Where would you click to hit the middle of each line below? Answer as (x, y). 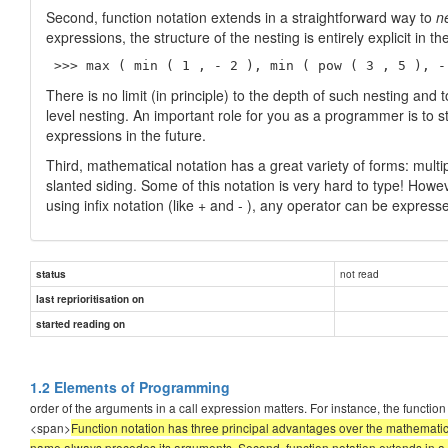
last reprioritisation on (90, 298)
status (51, 273)
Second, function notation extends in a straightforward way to (241, 16)
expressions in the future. (126, 134)
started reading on (80, 323)
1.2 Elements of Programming (130, 386)
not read (359, 273)
